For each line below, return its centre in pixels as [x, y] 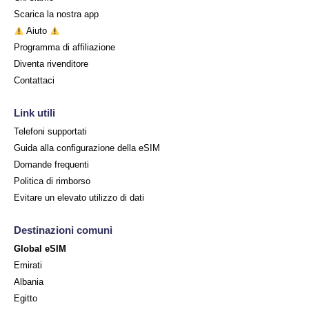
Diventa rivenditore [51, 64]
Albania [29, 282]
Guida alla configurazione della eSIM [87, 148]
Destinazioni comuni [63, 230]
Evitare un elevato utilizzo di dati [79, 198]
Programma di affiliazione [64, 48]
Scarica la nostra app [56, 14]
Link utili [34, 113]
